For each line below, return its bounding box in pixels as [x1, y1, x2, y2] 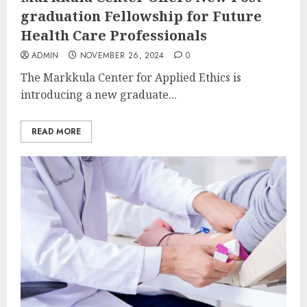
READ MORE [32, 125, 81, 138]
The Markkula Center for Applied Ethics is [21, 69, 241, 85]
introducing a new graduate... [21, 86, 177, 102]
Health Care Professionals [21, 25, 207, 45]
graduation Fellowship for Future [21, 6, 262, 25]
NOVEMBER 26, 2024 [79, 49, 164, 62]
